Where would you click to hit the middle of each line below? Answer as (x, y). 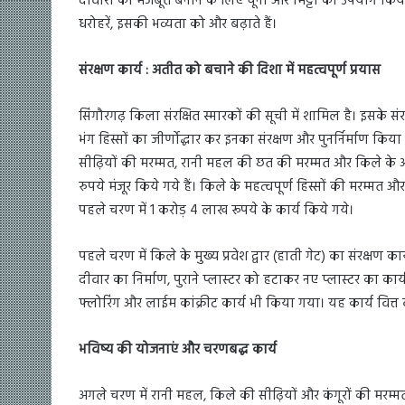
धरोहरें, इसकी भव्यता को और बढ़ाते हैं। (178, 25)
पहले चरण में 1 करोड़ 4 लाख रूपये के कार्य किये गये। (216, 211)
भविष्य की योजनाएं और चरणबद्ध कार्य (178, 350)
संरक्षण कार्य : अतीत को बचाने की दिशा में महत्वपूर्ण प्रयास (230, 71)
